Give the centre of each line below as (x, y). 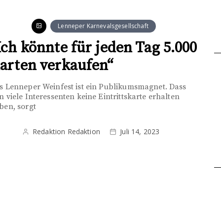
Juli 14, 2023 (140, 131)
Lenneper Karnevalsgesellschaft (103, 26)
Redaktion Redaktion (66, 131)
